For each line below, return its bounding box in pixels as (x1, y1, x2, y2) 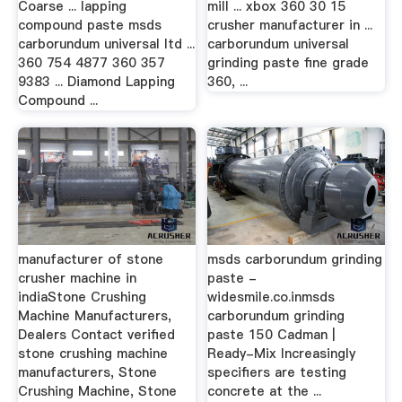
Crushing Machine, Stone (17, 381, 177, 400)
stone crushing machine (17, 344, 168, 363)
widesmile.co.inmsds (207, 287, 336, 306)
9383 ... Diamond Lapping (17, 72, 175, 91)
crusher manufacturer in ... (207, 15, 373, 34)
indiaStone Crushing (17, 287, 146, 306)
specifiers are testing (207, 363, 347, 381)
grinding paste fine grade (207, 53, 370, 72)
